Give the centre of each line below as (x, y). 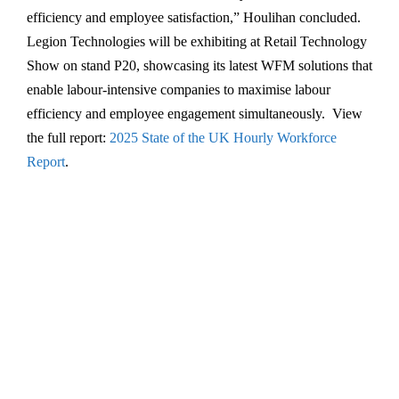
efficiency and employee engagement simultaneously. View (195, 113)
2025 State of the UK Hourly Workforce (223, 137)
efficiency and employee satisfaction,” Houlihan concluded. (194, 17)
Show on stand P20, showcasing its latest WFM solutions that (199, 65)
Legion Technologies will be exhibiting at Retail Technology (197, 41)
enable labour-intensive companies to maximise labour (179, 89)
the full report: (68, 137)
